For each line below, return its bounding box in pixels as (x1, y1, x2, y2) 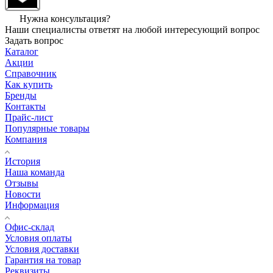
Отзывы (5, 177, 38, 188)
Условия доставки (5, 243, 79, 254)
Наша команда (5, 166, 65, 177)
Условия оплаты (5, 232, 72, 243)
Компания (5, 133, 47, 144)
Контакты (5, 101, 46, 112)
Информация (5, 199, 59, 210)
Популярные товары (5, 122, 90, 133)
